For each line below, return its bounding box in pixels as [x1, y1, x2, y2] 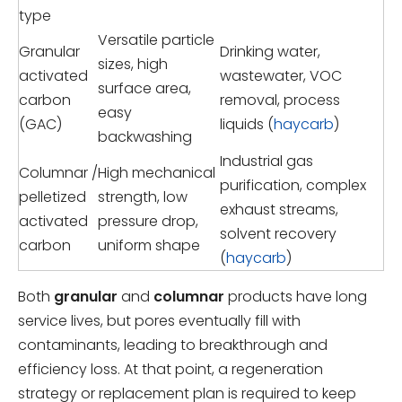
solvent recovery [220, 223, 336, 244]
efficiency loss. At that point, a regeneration [18, 358, 323, 380]
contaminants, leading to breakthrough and [18, 334, 328, 355]
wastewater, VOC [220, 65, 342, 86]
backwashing [98, 126, 192, 147]
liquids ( [220, 113, 274, 135]
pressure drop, [98, 210, 198, 232]
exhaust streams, [220, 198, 338, 220]
